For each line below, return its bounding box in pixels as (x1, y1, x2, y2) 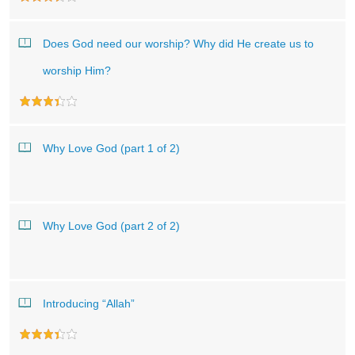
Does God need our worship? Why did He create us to (43, 37, 314, 50)
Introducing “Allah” (43, 297, 135, 310)
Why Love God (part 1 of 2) (43, 142, 180, 155)
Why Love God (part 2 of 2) (43, 219, 180, 232)
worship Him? (43, 64, 111, 77)
